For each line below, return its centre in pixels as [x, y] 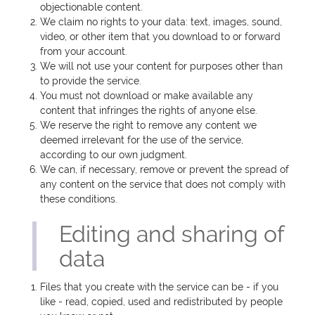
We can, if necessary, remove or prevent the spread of [165, 170]
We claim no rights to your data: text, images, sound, [161, 22]
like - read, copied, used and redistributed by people [162, 302]
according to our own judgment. [114, 155]
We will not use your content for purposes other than [162, 66]
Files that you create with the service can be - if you [160, 287]
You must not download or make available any [147, 96]
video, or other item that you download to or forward [161, 37]
